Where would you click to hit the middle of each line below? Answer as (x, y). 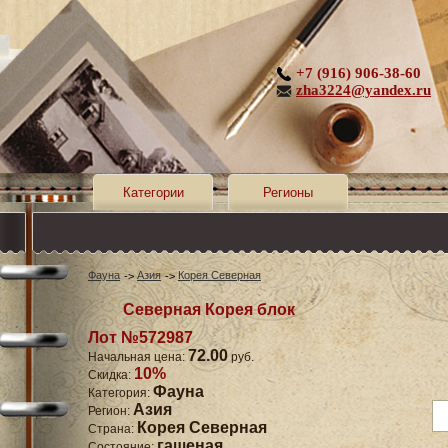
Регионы (288, 192)
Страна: (112, 429)
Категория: (120, 393)
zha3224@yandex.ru (363, 90)
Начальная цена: (138, 357)
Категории (153, 192)
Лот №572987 (140, 338)
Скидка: (111, 375)
